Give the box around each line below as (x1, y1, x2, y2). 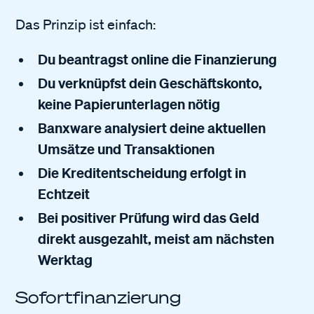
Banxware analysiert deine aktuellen (38, 118, 266, 137)
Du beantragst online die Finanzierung (38, 50, 278, 68)
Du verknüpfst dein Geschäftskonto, (38, 74, 263, 92)
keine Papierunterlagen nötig (38, 95, 221, 113)
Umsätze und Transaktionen (38, 139, 215, 158)
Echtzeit (38, 184, 90, 203)
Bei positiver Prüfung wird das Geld (38, 208, 260, 226)
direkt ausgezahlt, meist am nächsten (38, 229, 275, 247)
